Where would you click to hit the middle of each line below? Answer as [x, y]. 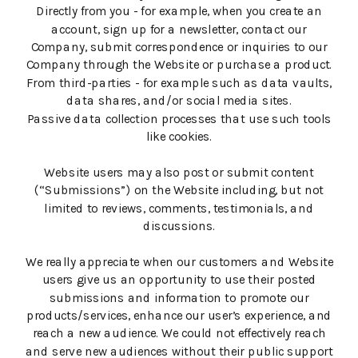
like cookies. [179, 137]
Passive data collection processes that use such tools [179, 119]
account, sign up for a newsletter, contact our [179, 30]
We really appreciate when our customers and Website [179, 263]
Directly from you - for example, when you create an [179, 12]
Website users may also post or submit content [179, 173]
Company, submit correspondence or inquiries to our [179, 48]
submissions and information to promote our [179, 298]
